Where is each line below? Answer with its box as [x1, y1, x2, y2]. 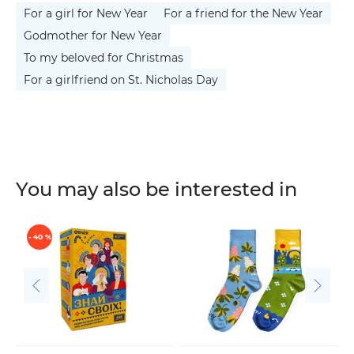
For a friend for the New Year [164, 6, 323, 21]
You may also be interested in [16, 177, 297, 201]
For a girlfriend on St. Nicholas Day [24, 72, 218, 87]
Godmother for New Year [24, 28, 162, 43]
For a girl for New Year [24, 6, 148, 21]
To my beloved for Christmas [24, 50, 183, 65]
